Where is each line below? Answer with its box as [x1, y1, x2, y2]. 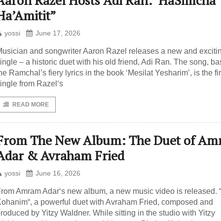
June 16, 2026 [36, 169, 80, 177]
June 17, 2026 [36, 29, 80, 37]
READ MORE [12, 101, 49, 108]
